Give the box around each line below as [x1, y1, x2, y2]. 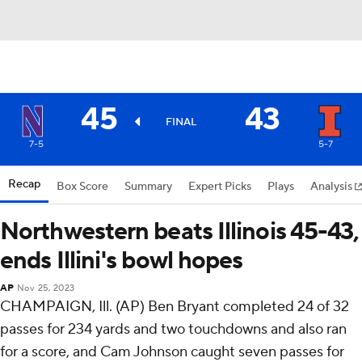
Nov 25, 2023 [16, 283, 75, 294]
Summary [124, 179, 172, 194]
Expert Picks [188, 179, 251, 194]
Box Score [57, 179, 108, 194]
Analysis [310, 179, 355, 194]
